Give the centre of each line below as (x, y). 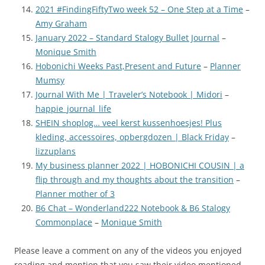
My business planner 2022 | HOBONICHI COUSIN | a (140, 165)
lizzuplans (56, 151)
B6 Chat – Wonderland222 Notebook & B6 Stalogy (133, 208)
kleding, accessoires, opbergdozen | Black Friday (132, 137)
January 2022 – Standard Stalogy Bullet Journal (127, 37)
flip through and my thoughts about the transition (135, 179)
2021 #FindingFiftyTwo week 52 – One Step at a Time (139, 9)
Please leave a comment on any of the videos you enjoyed (128, 250)
